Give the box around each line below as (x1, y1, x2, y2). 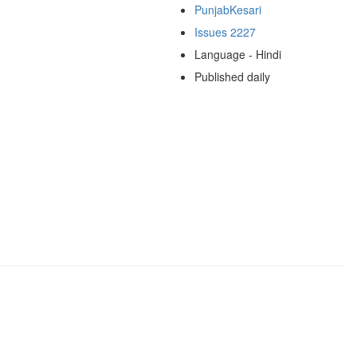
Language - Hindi (194, 45, 281, 62)
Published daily (194, 68, 270, 84)
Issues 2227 (194, 23, 256, 40)
